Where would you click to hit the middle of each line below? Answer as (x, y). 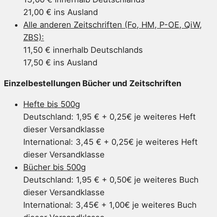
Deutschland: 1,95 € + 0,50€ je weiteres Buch (111, 180)
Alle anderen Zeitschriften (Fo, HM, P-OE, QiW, (113, 25)
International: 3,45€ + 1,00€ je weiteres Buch (110, 205)
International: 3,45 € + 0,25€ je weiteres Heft (110, 142)
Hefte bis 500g (52, 104)
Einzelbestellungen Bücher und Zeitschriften (93, 84)
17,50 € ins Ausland (60, 63)
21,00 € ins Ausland (61, 12)
